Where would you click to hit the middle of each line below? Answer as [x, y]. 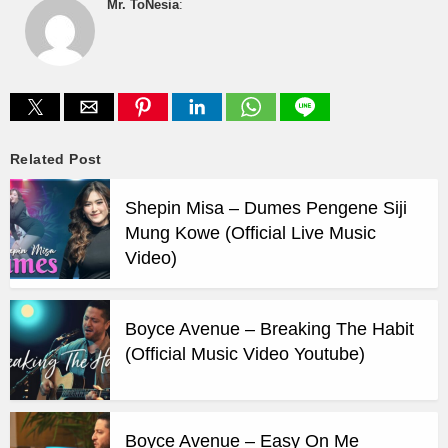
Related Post [56, 159]
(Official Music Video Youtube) [245, 354]
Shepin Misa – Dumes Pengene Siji [266, 208]
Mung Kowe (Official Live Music [250, 233]
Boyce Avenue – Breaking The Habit [269, 329]
